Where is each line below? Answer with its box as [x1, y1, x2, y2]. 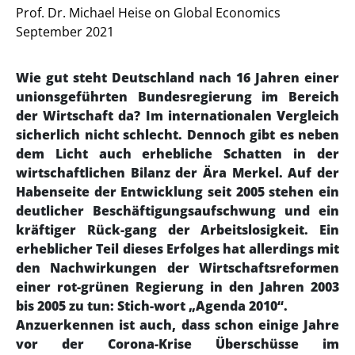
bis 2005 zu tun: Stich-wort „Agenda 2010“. [16, 297, 288, 315]
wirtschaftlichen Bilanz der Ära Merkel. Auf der [16, 164, 339, 182]
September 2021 [16, 23, 114, 40]
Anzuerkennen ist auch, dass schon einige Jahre [16, 316, 339, 334]
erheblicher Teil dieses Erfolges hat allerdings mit [16, 240, 339, 258]
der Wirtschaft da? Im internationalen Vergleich [16, 107, 339, 125]
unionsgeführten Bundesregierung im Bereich [16, 88, 339, 106]
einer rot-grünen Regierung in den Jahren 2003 [16, 278, 339, 296]
